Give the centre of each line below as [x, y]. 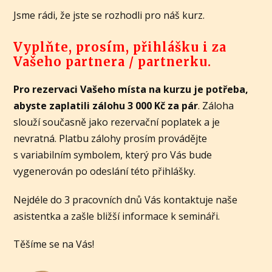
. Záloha [216, 106]
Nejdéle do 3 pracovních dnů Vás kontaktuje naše [126, 199]
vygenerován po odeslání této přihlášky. [105, 172]
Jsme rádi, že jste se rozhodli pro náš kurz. [109, 15]
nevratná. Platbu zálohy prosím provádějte [110, 139]
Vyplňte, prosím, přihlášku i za [120, 47]
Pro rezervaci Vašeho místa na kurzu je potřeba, [131, 90]
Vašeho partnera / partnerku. [113, 62]
